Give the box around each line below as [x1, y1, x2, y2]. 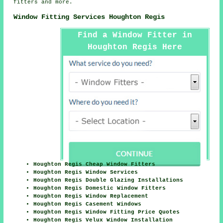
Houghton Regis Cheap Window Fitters [33, 161, 156, 168]
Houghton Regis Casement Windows [33, 201, 142, 208]
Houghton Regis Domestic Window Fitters [33, 185, 166, 192]
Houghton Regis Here [87, 43, 182, 52]
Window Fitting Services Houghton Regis [13, 12, 165, 21]
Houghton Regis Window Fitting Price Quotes [33, 209, 180, 216]
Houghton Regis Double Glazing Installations [33, 177, 184, 184]
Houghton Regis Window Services [33, 169, 138, 176]
